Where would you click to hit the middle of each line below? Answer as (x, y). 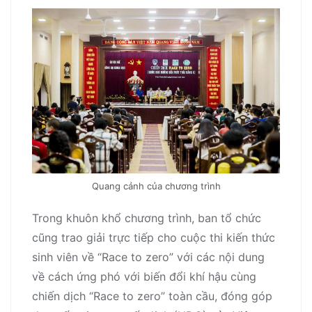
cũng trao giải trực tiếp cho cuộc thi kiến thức (154, 237)
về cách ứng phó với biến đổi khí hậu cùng (144, 276)
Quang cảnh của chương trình (156, 186)
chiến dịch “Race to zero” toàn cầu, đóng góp (152, 296)
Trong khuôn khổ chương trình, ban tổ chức (147, 218)
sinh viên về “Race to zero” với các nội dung (148, 257)
